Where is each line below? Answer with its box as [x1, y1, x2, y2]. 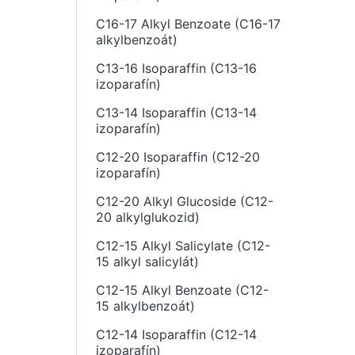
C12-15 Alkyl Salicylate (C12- [96, 238, 270, 254]
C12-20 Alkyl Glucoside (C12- [96, 193, 273, 209]
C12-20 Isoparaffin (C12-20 [96, 149, 260, 165]
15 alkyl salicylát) [96, 254, 199, 269]
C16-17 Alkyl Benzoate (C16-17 [96, 16, 281, 32]
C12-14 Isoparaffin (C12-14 [96, 326, 257, 342]
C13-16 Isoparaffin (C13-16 [96, 60, 257, 76]
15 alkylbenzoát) [96, 298, 195, 314]
